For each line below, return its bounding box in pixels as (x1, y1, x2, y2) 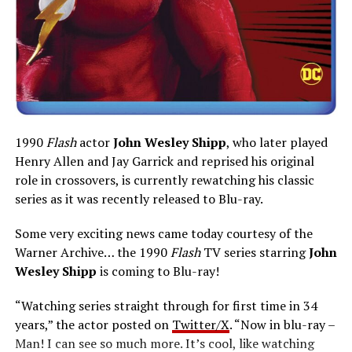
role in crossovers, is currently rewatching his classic (14, 171, 314, 189)
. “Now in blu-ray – (229, 316, 335, 334)
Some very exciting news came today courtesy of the (14, 225, 313, 243)
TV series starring (200, 244, 309, 262)
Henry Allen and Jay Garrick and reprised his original (14, 152, 314, 170)
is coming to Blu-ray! (96, 262, 219, 280)
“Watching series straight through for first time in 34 (14, 297, 317, 315)
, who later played (225, 134, 328, 152)
